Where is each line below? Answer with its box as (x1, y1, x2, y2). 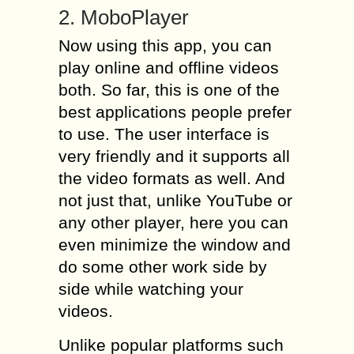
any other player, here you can (58, 213, 288, 232)
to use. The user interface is (58, 125, 269, 143)
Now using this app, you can (58, 36, 272, 55)
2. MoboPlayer (58, 6, 189, 29)
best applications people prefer (58, 103, 292, 121)
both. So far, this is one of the (58, 81, 280, 99)
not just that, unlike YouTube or (58, 191, 292, 209)
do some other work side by (58, 258, 267, 276)
